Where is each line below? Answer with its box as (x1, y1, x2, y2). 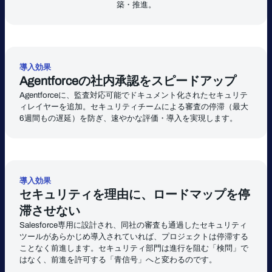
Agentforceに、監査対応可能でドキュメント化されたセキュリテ (19, 90, 248, 100)
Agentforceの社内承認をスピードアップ (19, 75, 236, 88)
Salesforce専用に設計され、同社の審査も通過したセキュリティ (19, 220, 247, 230)
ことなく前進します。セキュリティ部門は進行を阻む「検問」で (19, 243, 248, 253)
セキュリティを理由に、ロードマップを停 (19, 188, 250, 202)
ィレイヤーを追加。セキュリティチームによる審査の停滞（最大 (19, 102, 248, 112)
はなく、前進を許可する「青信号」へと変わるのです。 (19, 255, 217, 265)
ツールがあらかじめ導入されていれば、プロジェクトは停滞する (19, 232, 248, 242)
